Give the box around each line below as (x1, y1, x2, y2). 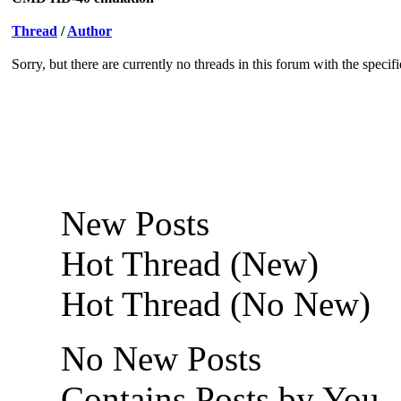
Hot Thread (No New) (52, 284, 371, 323)
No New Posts (52, 338, 261, 378)
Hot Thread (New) (52, 243, 319, 283)
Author (67, 22, 112, 38)
